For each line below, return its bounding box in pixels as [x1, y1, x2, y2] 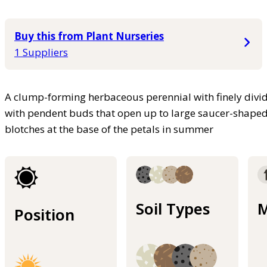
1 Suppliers [14, 45, 68, 60]
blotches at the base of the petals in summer [5, 122, 213, 136]
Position [14, 204, 74, 225]
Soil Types [136, 198, 210, 219]
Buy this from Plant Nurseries [14, 29, 164, 44]
